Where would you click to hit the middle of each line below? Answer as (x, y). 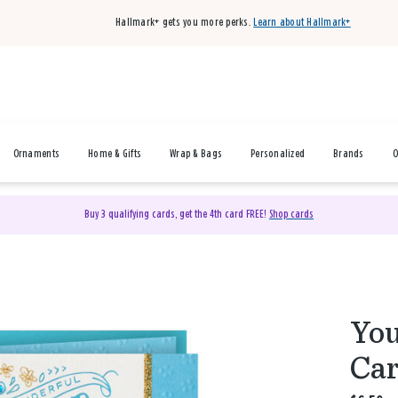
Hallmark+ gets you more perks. (183, 23)
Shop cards (291, 215)
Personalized (278, 154)
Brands (349, 154)
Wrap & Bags (196, 154)
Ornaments (36, 154)
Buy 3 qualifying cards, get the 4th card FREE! (176, 215)
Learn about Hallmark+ (302, 23)
